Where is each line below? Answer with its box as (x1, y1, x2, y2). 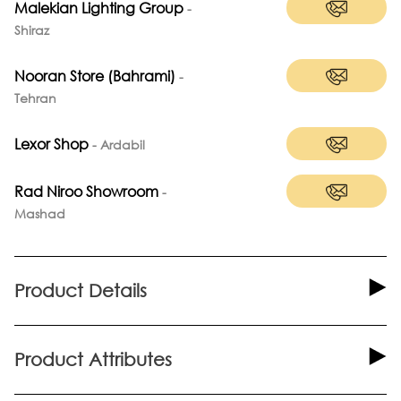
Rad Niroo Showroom (14, 181, 158, 200)
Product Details (14, 279, 147, 301)
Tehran (14, 89, 56, 107)
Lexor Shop (14, 133, 89, 153)
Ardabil (100, 135, 145, 153)
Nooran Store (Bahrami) (14, 65, 175, 85)
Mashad (14, 204, 65, 222)
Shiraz (14, 21, 49, 38)
